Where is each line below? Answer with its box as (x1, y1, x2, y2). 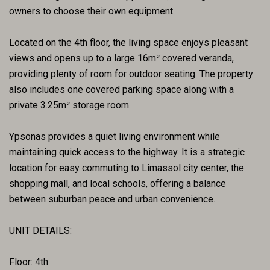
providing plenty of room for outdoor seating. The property (9, 67, 253, 80)
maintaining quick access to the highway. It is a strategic (9, 146, 245, 158)
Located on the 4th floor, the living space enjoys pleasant (9, 36, 248, 48)
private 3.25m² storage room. (9, 99, 131, 111)
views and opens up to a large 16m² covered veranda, (9, 52, 234, 64)
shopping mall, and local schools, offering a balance (9, 177, 226, 189)
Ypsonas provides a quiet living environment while (9, 130, 220, 142)
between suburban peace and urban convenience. (9, 193, 215, 205)
